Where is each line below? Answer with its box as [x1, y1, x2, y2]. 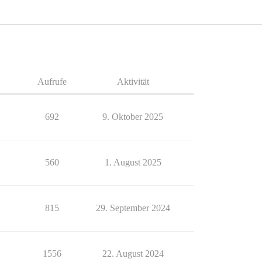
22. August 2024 [102, 249, 164, 258]
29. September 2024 [95, 203, 170, 213]
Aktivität [116, 77, 149, 87]
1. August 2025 [104, 157, 161, 167]
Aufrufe [37, 77, 67, 87]
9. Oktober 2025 [102, 112, 163, 122]
